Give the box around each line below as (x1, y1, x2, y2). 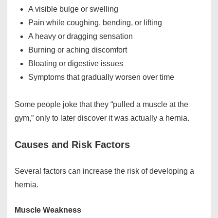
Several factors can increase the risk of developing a (15, 167, 194, 176)
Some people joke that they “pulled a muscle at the (15, 100, 188, 109)
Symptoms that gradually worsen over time (28, 73, 174, 82)
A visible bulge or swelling (28, 5, 118, 14)
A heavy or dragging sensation (28, 32, 133, 41)
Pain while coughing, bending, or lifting (28, 18, 162, 27)
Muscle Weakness (15, 206, 81, 215)
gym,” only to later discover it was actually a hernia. (15, 114, 189, 123)
